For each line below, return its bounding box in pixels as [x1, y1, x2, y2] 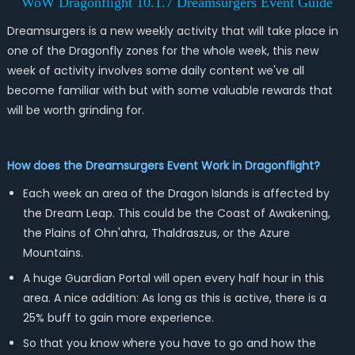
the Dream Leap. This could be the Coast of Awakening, [22, 205, 330, 221]
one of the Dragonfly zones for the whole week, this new [6, 43, 319, 59]
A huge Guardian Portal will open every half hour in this [22, 270, 324, 286]
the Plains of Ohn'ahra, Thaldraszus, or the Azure [22, 225, 290, 241]
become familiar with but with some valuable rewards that [6, 82, 333, 98]
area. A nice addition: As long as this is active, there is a [22, 290, 326, 306]
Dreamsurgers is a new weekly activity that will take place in [6, 23, 338, 39]
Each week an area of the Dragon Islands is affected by [22, 185, 330, 201]
